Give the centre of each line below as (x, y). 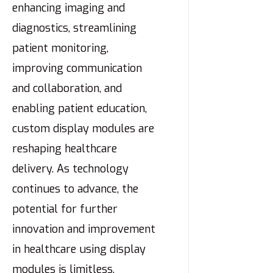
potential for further (65, 209)
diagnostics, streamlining (74, 28)
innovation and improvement (84, 229)
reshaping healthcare (65, 149)
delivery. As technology (70, 169)
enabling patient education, (80, 109)
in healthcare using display (79, 250)
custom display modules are (83, 129)
